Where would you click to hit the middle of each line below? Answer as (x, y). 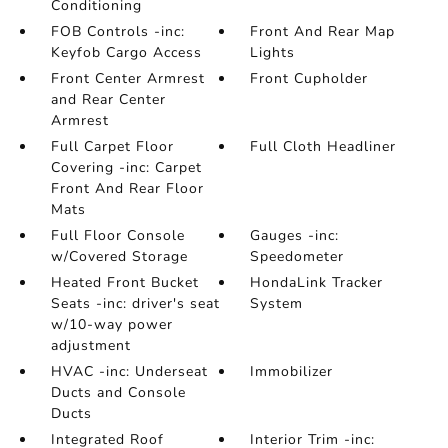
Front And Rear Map (323, 31)
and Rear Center (108, 99)
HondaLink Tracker (317, 282)
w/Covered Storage (119, 256)
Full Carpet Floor (112, 146)
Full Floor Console (117, 235)
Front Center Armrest (127, 78)
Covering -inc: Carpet (126, 167)
